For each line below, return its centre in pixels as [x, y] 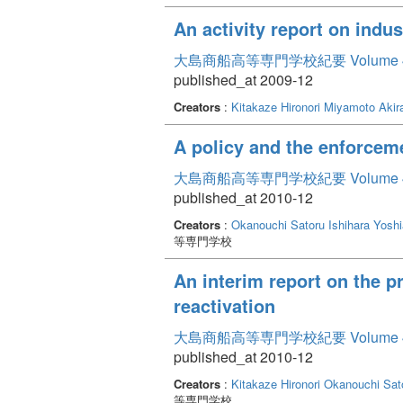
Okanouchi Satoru [278, 224]
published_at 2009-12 [243, 79]
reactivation [224, 305]
